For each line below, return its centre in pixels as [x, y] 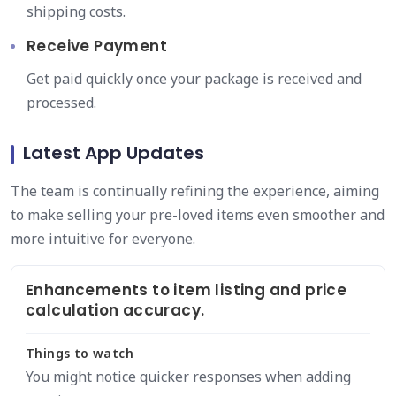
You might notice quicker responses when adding [188, 377]
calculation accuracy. [115, 310]
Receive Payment [97, 46]
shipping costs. [76, 11]
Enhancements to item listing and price [187, 290]
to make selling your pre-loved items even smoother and [198, 215]
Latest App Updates [114, 153]
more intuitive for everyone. [103, 239]
